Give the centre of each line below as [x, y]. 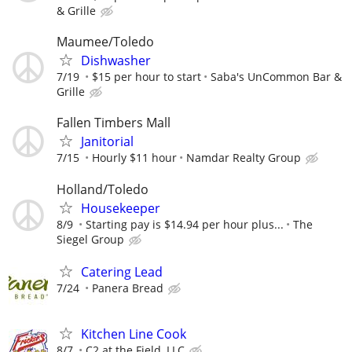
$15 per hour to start [147, 77]
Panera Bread [128, 288]
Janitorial [107, 142]
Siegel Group [90, 239]
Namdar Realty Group [244, 158]
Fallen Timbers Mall [114, 123]
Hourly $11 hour [134, 158]
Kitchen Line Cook [134, 334]
